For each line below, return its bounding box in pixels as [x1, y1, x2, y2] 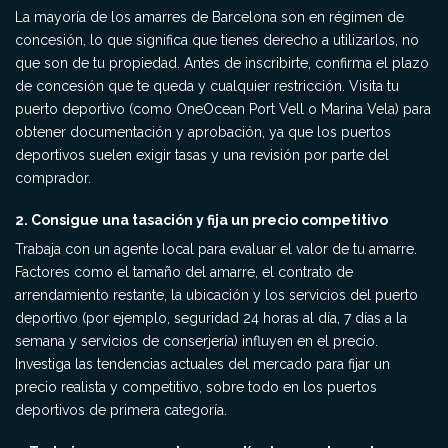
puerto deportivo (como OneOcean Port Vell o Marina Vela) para [15, 101, 431, 117]
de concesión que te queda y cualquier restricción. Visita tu [15, 78, 399, 94]
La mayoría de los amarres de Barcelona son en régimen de [15, 9, 404, 25]
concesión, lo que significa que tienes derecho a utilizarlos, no [15, 32, 419, 48]
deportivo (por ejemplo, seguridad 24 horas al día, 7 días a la [15, 310, 407, 326]
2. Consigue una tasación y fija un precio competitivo [15, 212, 388, 228]
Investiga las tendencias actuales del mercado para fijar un [15, 356, 390, 372]
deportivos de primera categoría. [15, 402, 227, 418]
